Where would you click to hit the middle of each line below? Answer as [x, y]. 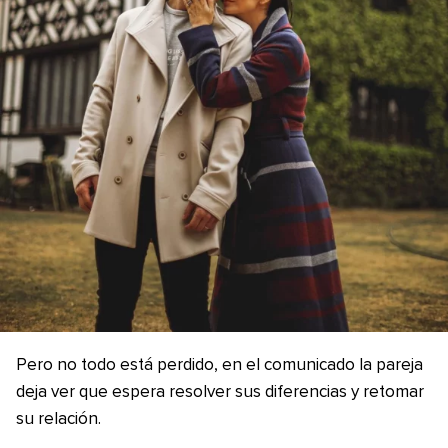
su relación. [58, 420]
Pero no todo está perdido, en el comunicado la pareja [219, 366]
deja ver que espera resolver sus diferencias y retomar [220, 393]
